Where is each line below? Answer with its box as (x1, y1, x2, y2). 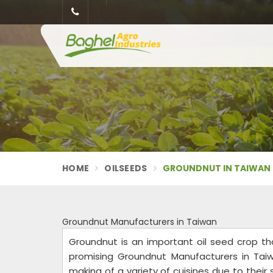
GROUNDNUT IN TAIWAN (162, 162, 271, 174)
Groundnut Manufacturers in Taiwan (62, 216, 217, 228)
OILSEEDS (104, 162, 147, 174)
